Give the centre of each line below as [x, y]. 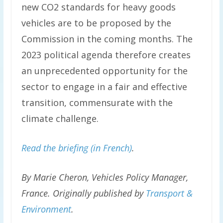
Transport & [169, 193]
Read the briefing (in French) [76, 148]
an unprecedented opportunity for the [104, 71]
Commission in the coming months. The [107, 39]
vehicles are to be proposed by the [96, 23]
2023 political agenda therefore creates [106, 55]
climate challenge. [60, 118]
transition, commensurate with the [97, 103]
